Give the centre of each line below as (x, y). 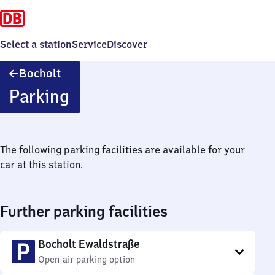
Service (89, 44)
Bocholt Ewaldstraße (89, 244)
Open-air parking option (87, 260)
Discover (127, 44)
